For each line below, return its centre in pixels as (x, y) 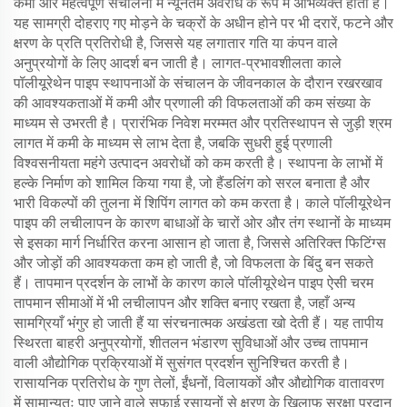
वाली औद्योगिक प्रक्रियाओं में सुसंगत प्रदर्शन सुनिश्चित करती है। (182, 362)
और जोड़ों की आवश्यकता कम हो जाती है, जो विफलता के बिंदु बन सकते (194, 263)
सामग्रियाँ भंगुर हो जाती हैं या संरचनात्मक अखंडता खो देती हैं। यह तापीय (199, 323)
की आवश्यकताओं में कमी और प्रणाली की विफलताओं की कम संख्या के (192, 103)
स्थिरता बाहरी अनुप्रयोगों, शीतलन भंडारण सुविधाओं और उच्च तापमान (191, 342)
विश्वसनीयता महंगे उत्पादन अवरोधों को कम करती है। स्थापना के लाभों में (198, 163)
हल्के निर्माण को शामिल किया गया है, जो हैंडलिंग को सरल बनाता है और (192, 183)
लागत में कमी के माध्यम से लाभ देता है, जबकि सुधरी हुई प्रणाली (173, 143)
